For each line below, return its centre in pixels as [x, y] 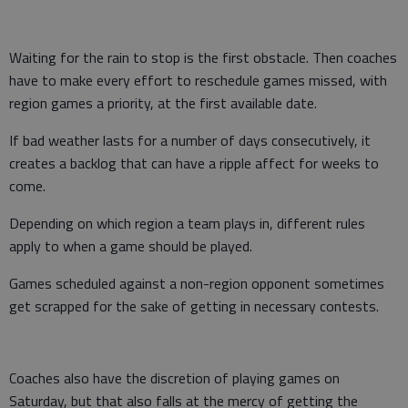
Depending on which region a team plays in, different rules [187, 223]
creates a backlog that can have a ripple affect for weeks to [194, 163]
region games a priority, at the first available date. [163, 102]
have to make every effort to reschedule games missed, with [198, 80]
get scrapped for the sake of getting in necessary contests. [194, 306]
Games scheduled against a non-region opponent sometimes [197, 283]
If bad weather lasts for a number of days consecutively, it [190, 140]
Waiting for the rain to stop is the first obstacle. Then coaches [203, 57]
